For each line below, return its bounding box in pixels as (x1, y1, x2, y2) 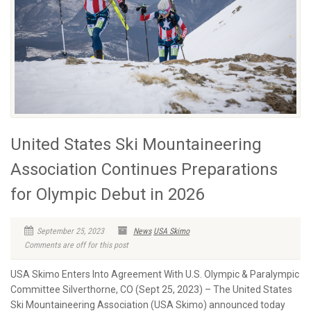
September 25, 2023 (37, 226, 104, 237)
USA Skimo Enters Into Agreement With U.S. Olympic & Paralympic (10, 269, 299, 280)
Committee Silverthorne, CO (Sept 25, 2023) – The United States (10, 284, 292, 296)
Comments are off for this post (24, 240, 128, 251)
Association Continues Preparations (10, 160, 278, 180)
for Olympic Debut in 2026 (10, 185, 204, 205)
